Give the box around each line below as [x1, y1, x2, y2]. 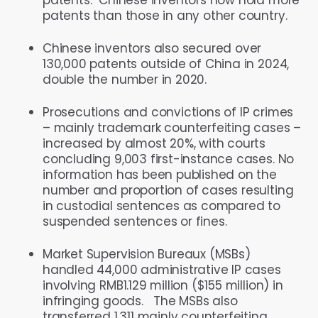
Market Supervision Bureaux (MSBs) [43, 245, 251, 263]
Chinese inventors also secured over [43, 39, 262, 57]
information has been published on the [43, 165, 277, 183]
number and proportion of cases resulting [43, 181, 294, 199]
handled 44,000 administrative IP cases [43, 261, 281, 278]
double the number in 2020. [43, 70, 207, 88]
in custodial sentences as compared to [43, 197, 280, 214]
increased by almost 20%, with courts [43, 134, 266, 152]
